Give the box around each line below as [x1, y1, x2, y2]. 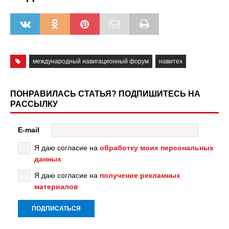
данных [34, 155, 61, 163]
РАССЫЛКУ [10, 100, 58, 108]
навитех [158, 58, 182, 65]
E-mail [18, 125, 39, 134]
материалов [34, 182, 78, 191]
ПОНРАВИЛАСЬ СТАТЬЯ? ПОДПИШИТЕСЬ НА [10, 89, 200, 98]
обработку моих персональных [100, 144, 214, 152]
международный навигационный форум [32, 58, 149, 65]
